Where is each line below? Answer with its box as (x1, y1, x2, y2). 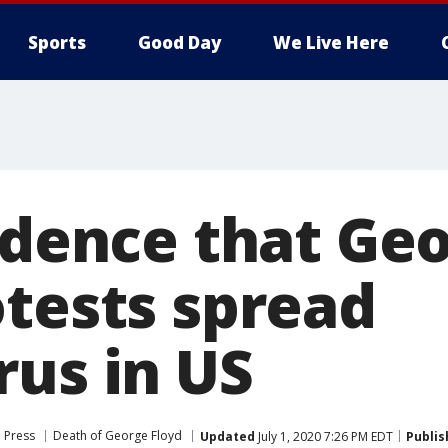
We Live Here (273, 31, 389, 54)
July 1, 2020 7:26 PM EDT (255, 427, 393, 445)
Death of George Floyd (53, 427, 182, 444)
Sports (28, 31, 86, 54)
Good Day (138, 31, 221, 54)
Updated (200, 427, 255, 445)
